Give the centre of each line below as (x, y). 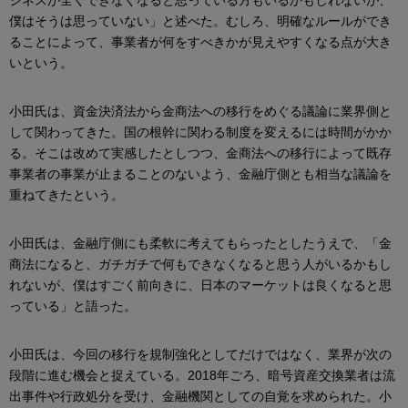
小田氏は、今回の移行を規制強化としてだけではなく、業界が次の (200, 354)
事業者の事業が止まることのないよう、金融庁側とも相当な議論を (200, 173)
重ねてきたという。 (66, 194)
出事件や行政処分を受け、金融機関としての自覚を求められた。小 (200, 396)
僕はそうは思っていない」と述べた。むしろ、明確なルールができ (200, 20)
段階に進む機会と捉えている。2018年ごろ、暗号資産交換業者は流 (202, 375)
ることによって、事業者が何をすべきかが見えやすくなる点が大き (200, 41)
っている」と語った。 (73, 306)
